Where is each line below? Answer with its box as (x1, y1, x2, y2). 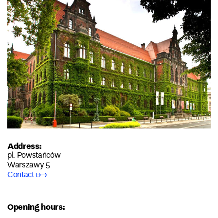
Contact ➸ (7, 168, 47, 182)
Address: (7, 139, 41, 152)
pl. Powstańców (7, 148, 61, 163)
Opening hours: (7, 200, 65, 213)
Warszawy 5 (7, 158, 50, 172)
